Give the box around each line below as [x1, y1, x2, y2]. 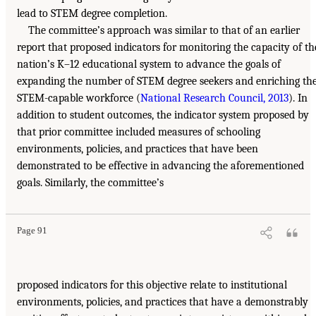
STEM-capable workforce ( [17, 92, 140, 105]
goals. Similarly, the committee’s [17, 176, 164, 190]
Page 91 [17, 226, 47, 236]
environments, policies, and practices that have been [17, 142, 258, 156]
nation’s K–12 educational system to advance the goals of [17, 58, 281, 71]
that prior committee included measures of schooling [17, 126, 260, 139]
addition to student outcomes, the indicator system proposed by [17, 109, 309, 122]
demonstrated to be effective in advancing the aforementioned [17, 159, 304, 173]
